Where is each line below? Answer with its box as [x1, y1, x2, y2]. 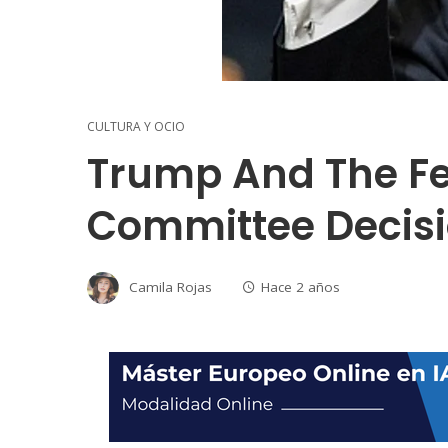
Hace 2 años [261, 277, 340, 296]
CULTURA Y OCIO [87, 118, 185, 135]
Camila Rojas [129, 277, 212, 296]
